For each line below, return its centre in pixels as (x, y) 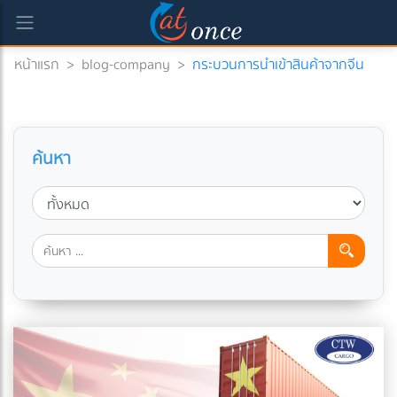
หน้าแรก (37, 65)
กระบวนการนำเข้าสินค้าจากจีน (278, 65)
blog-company (126, 65)
